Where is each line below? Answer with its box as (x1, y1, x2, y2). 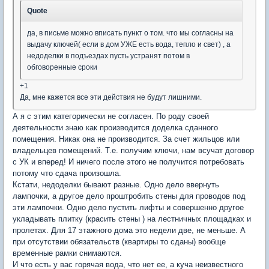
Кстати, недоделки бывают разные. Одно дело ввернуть (13, 180, 219, 189)
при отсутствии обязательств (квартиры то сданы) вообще (13, 237, 226, 246)
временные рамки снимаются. (13, 248, 122, 258)
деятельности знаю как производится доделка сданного (13, 122, 218, 132)
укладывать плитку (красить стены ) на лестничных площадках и (13, 214, 251, 223)
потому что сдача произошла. (13, 168, 121, 178)
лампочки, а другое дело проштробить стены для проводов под (13, 191, 246, 201)
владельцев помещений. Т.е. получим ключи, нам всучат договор (13, 145, 254, 155)
